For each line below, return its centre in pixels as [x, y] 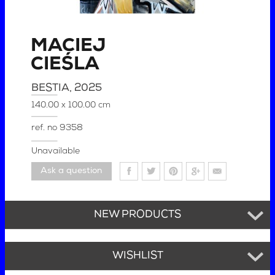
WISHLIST [137, 256]
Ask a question [72, 171]
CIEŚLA [65, 64]
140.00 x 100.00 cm [71, 105]
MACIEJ [68, 46]
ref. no [46, 128]
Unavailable [56, 151]
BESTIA [51, 88]
